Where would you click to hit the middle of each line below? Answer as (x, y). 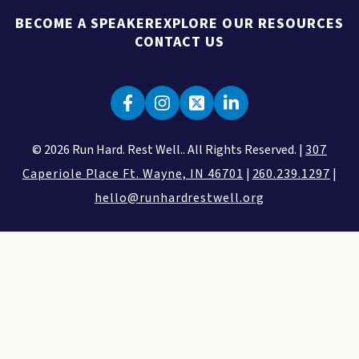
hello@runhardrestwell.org (179, 198)
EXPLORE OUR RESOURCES (249, 24)
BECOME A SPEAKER (85, 24)
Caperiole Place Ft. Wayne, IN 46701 (133, 174)
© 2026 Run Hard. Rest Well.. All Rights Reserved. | (169, 150)
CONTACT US (179, 42)
